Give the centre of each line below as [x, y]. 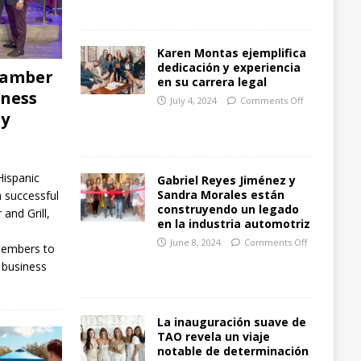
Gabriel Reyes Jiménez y [226, 180]
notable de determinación [232, 351]
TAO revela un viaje [213, 337]
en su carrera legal [212, 82]
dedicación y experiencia [228, 68]
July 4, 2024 [193, 101]
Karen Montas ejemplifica [231, 53]
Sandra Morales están [220, 195]
